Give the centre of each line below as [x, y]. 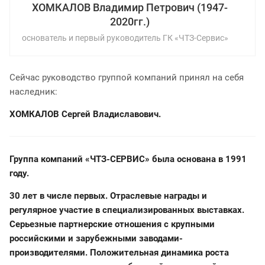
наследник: [33, 91]
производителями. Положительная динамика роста [119, 252]
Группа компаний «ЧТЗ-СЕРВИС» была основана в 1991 [128, 159]
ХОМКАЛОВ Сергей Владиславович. [85, 114]
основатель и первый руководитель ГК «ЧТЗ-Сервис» [125, 38]
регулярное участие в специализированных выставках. [127, 210]
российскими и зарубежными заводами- [96, 238]
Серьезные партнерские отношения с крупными [112, 224]
